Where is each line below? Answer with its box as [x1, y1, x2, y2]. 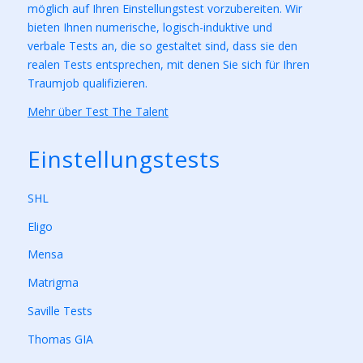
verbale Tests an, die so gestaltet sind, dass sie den [28, 37, 297, 53]
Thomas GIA [28, 331, 93, 348]
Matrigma [28, 275, 79, 291]
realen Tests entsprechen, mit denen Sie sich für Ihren [28, 56, 310, 72]
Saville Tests [28, 303, 92, 319]
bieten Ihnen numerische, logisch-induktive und [28, 19, 272, 35]
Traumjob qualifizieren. [28, 75, 147, 91]
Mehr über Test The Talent [28, 103, 169, 119]
